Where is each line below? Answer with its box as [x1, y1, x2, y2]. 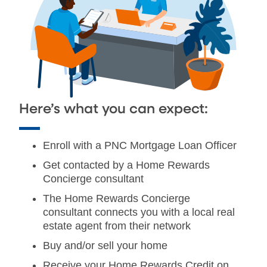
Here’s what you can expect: [19, 102, 208, 116]
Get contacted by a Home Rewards [43, 159, 210, 171]
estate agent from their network [43, 219, 191, 232]
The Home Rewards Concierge [43, 192, 190, 204]
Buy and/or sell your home [43, 239, 167, 252]
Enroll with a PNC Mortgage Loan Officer [43, 139, 237, 151]
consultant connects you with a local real [43, 206, 235, 218]
